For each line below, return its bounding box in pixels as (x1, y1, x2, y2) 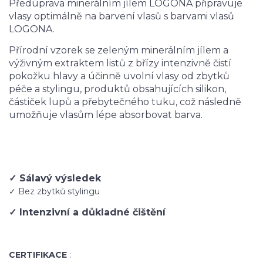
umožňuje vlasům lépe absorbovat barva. (9, 109, 203, 121)
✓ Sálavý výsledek (9, 173, 101, 184)
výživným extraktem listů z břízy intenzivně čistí (9, 58, 231, 69)
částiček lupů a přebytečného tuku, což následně (9, 96, 241, 108)
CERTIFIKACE (9, 249, 67, 261)
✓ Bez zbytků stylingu (9, 186, 100, 197)
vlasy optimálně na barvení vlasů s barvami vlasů (9, 11, 234, 22)
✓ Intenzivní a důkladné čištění (9, 207, 166, 218)
